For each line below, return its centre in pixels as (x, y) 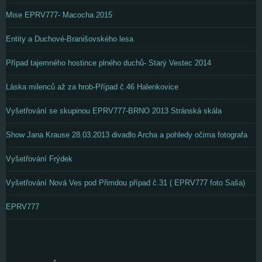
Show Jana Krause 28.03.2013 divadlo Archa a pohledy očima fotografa (127, 135)
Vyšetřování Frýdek (39, 159)
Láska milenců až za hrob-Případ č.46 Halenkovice (92, 87)
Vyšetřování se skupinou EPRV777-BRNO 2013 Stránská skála (114, 111)
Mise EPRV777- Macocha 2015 (59, 15)
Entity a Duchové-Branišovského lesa (70, 39)
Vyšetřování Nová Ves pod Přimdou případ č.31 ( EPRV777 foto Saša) (125, 183)
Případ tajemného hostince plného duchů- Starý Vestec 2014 (108, 63)
